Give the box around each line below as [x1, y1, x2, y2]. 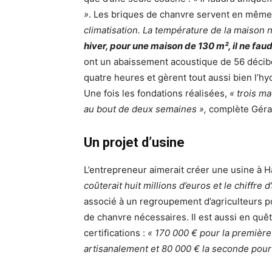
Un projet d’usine [84, 135, 185, 151]
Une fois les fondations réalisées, [84, 87, 229, 100]
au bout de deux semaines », [84, 103, 206, 115]
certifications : [84, 227, 148, 239]
